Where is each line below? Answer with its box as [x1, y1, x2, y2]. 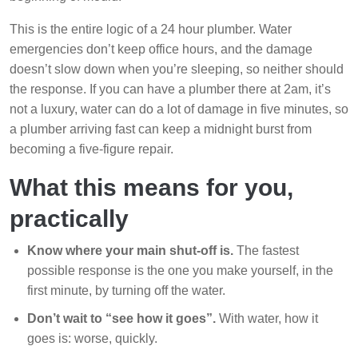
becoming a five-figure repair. [10, 142, 173, 157]
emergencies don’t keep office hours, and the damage [10, 42, 312, 57]
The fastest [237, 244, 299, 258]
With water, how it [219, 312, 318, 326]
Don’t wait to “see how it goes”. [27, 312, 219, 326]
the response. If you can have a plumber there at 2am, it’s [10, 82, 331, 97]
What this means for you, [10, 174, 293, 201]
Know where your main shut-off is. [27, 244, 237, 258]
